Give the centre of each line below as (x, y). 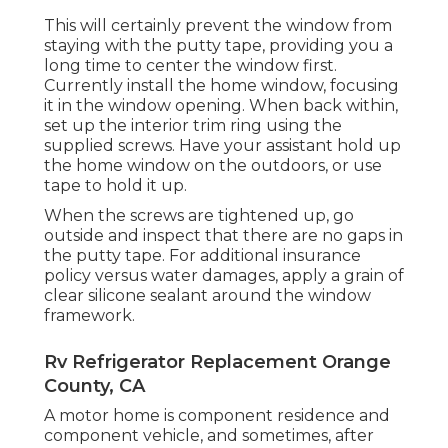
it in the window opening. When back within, (221, 105)
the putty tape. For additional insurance (202, 255)
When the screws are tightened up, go (199, 215)
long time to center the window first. (190, 65)
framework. (89, 315)
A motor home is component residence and (217, 415)
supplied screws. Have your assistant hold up (222, 145)
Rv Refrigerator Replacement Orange (217, 361)
